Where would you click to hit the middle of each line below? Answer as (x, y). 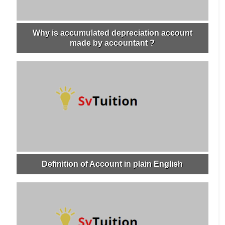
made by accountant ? (113, 43)
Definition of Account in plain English (113, 164)
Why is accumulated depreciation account (112, 33)
